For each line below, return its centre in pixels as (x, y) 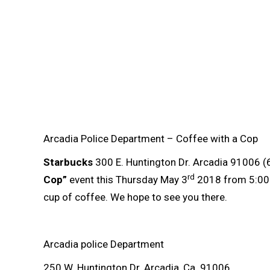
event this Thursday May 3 (127, 180)
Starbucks (69, 162)
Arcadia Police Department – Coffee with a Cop (151, 139)
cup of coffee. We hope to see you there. (135, 197)
